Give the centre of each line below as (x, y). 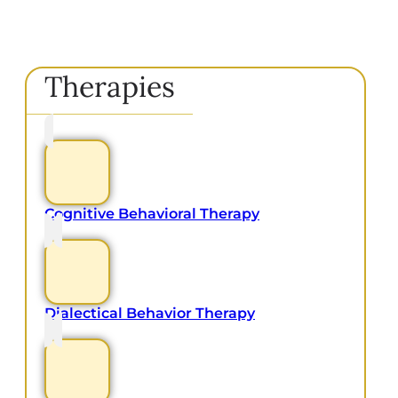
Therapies (110, 87)
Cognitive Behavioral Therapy (152, 214)
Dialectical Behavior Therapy (150, 314)
